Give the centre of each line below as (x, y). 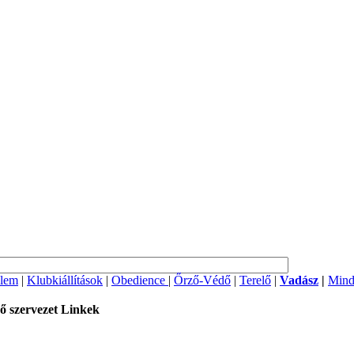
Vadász (299, 280)
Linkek (80, 309)
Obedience (140, 280)
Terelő (255, 280)
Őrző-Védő (202, 280)
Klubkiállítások (65, 280)
